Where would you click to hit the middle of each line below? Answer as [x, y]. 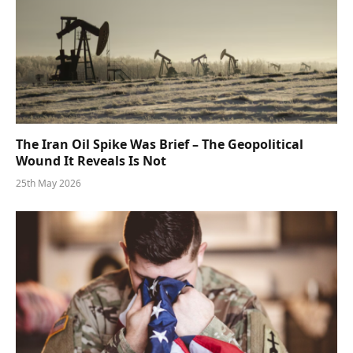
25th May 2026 [48, 184]
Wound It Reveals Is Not [91, 161]
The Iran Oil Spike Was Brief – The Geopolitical [160, 145]
